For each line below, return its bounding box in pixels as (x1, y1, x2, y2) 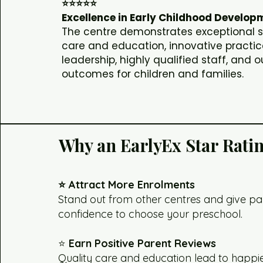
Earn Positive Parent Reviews (69, 237, 217, 251)
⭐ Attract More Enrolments (58, 178, 195, 192)
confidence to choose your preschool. (58, 207, 243, 221)
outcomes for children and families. (62, 67, 244, 82)
